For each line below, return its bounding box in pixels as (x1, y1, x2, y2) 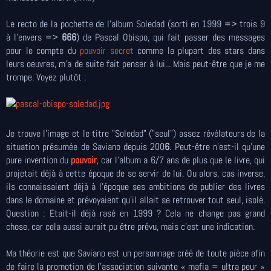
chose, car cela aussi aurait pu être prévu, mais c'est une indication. (6, 220, 255, 233)
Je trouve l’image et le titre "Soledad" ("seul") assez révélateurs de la (6, 127, 265, 140)
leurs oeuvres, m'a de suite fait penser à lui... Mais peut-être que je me (6, 57, 265, 70)
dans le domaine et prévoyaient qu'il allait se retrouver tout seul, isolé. (6, 194, 265, 206)
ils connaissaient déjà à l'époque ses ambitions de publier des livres (6, 180, 265, 193)
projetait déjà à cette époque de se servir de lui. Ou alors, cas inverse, (6, 167, 265, 180)
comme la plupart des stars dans (133, 44, 266, 57)
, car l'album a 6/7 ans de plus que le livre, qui (97, 154, 266, 166)
